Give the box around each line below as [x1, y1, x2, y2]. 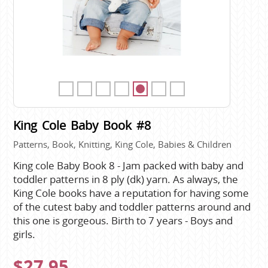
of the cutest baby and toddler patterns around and [13, 200, 251, 214]
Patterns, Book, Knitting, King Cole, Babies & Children [13, 138, 232, 150]
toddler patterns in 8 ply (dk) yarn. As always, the [13, 172, 239, 186]
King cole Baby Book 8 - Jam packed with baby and [13, 159, 244, 172]
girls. [13, 227, 36, 241]
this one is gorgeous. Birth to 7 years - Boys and [13, 214, 233, 227]
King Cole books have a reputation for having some [13, 186, 249, 200]
